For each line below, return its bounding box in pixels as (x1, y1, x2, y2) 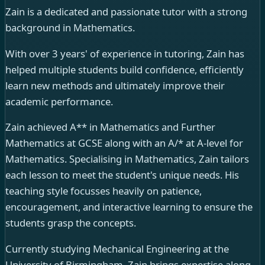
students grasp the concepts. (5, 216, 136, 230)
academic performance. (5, 94, 113, 108)
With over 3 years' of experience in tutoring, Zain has (5, 46, 244, 60)
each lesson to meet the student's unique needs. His (5, 168, 239, 182)
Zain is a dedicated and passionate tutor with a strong (5, 4, 247, 18)
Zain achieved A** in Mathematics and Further (5, 120, 215, 134)
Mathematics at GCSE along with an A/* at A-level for (5, 136, 243, 150)
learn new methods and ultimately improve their (5, 78, 225, 92)
